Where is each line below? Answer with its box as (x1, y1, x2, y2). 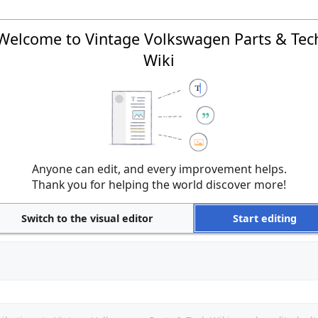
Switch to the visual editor (21, 211, 154, 225)
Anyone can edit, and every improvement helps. (31, 160, 287, 177)
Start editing (232, 211, 297, 225)
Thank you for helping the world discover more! (32, 176, 286, 192)
